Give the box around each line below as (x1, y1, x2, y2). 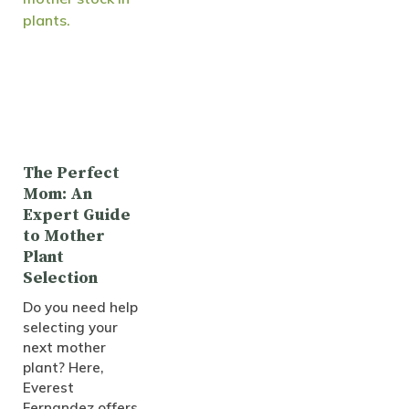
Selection (23, 267, 98, 289)
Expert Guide (23, 204, 131, 226)
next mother (23, 339, 106, 357)
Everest (23, 379, 74, 397)
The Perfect (23, 163, 120, 184)
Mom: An (23, 184, 92, 205)
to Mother (23, 225, 105, 247)
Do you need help (23, 299, 138, 317)
